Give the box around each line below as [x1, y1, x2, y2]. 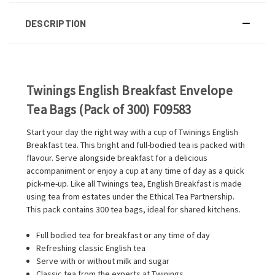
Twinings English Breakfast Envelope [26, 82, 233, 99]
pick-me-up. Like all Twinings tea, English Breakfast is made [26, 177, 242, 189]
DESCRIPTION [25, 17, 87, 29]
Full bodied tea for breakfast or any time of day [36, 229, 211, 241]
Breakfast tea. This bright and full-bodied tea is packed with [26, 139, 245, 150]
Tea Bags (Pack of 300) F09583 [26, 101, 192, 118]
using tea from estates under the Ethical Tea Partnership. [26, 190, 234, 202]
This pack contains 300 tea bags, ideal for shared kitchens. [26, 203, 241, 215]
